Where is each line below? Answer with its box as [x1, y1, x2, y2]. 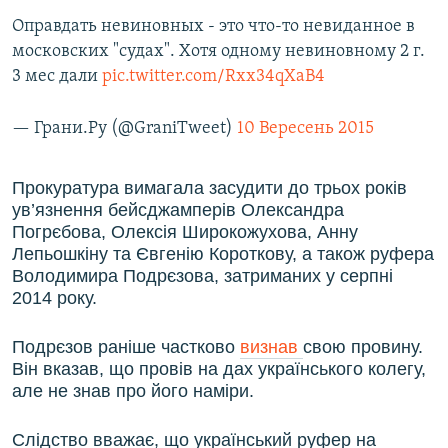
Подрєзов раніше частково [12, 337, 240, 358]
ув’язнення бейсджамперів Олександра [12, 200, 344, 221]
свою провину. [303, 337, 423, 358]
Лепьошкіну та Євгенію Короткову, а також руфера [12, 244, 434, 265]
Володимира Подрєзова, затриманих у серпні [12, 266, 393, 287]
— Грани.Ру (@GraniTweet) [12, 119, 237, 139]
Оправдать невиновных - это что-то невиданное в [12, 17, 415, 37]
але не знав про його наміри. [12, 381, 254, 402]
